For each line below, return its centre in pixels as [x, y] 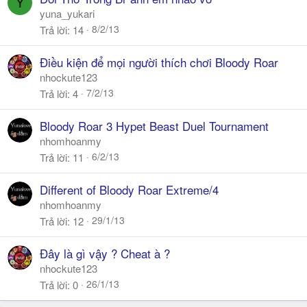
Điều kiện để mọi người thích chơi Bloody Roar [159, 62]
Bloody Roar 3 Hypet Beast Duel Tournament [154, 126]
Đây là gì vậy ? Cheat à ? [105, 253]
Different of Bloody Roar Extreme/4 [129, 189]
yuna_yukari [67, 13]
